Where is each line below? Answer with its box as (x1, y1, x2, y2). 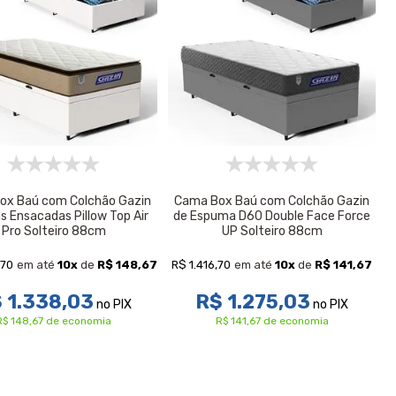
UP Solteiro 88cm (221, 223, 323, 239)
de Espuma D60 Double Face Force (173, 208, 371, 224)
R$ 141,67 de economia (215, 315, 329, 328)
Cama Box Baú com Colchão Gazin (174, 193, 370, 209)
